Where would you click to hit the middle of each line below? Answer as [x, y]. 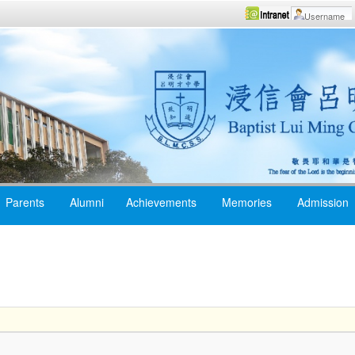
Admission [323, 202]
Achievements [161, 202]
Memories [247, 202]
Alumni [87, 202]
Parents [25, 202]
